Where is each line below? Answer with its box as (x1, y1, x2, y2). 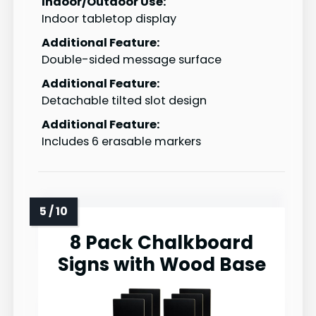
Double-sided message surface (42, 51, 221, 68)
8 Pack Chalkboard (70, 230, 253, 256)
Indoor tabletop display (42, 11, 176, 28)
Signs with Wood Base (57, 252, 266, 278)
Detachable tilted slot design (42, 92, 207, 109)
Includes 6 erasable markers (42, 133, 201, 150)
